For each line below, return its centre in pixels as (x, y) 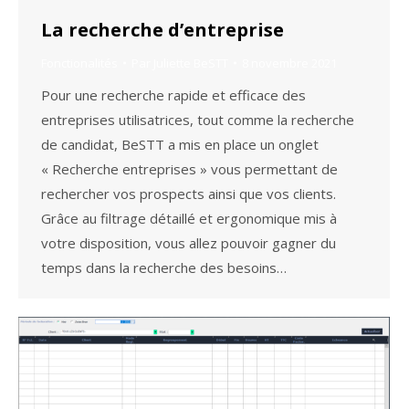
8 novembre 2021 (289, 63)
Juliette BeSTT (191, 63)
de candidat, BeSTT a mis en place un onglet (180, 144)
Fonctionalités (79, 63)
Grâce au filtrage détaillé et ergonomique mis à (189, 218)
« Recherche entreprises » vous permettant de (189, 168)
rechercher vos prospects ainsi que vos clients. (189, 193)
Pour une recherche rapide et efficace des (173, 94)
